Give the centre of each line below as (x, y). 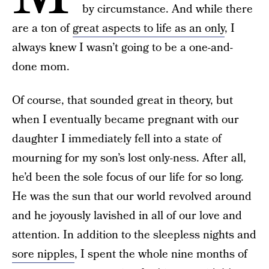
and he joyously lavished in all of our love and (127, 216)
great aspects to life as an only (149, 29)
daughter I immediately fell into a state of (117, 139)
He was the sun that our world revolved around (132, 197)
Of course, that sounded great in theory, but (122, 101)
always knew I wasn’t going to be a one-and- (122, 48)
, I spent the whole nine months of (161, 254)
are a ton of (42, 29)
